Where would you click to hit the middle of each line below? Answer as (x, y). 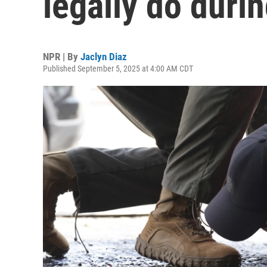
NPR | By (62, 57)
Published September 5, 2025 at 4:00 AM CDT (118, 69)
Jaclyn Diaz (104, 57)
